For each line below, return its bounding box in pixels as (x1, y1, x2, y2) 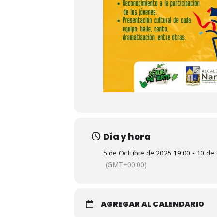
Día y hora (103, 130, 151, 142)
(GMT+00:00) (106, 160, 147, 169)
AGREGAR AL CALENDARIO (101, 199, 204, 210)
